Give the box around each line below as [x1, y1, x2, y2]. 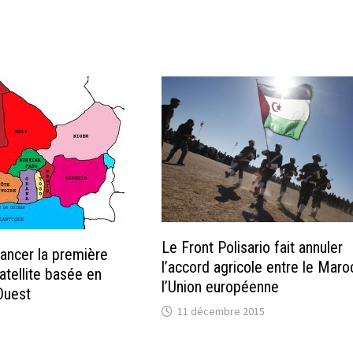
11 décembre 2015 [177, 303, 266, 318]
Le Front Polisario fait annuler [162, 237, 344, 257]
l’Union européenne [162, 277, 280, 296]
